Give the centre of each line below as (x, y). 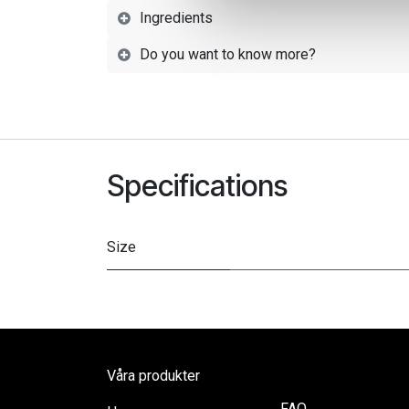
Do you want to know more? (228, 55)
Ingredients (176, 18)
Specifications (197, 186)
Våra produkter (153, 376)
